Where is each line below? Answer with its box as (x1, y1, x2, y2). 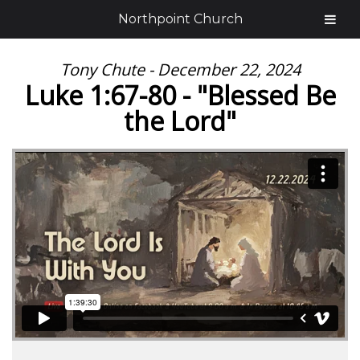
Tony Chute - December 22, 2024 (59, 59, 301, 80)
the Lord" (124, 104, 236, 138)
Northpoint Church (117, 11, 243, 27)
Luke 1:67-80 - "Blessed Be (24, 78, 336, 112)
